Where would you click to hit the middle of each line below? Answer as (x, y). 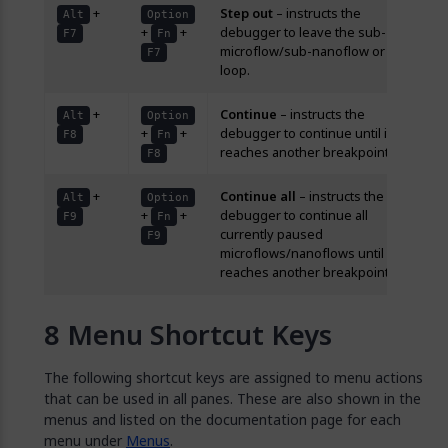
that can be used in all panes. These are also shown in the (232, 398)
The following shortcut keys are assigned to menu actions (233, 377)
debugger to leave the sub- (303, 32)
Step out (246, 13)
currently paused (271, 234)
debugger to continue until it (305, 133)
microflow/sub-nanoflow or (302, 51)
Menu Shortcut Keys (199, 335)
